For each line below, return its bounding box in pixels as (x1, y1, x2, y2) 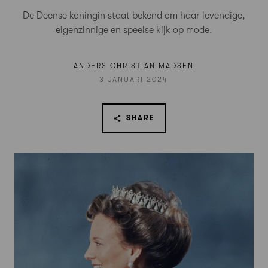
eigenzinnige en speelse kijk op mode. (56, 25, 212, 35)
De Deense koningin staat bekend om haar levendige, (23, 10, 245, 21)
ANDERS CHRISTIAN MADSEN (74, 62, 194, 70)
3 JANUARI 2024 (99, 75, 169, 84)
